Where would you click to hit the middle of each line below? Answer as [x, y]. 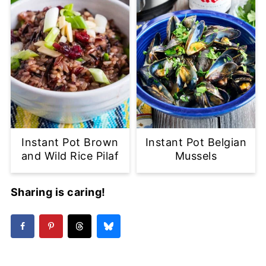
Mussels [196, 156]
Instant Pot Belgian [196, 142]
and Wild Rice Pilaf [70, 156]
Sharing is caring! [58, 192]
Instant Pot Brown [70, 142]
